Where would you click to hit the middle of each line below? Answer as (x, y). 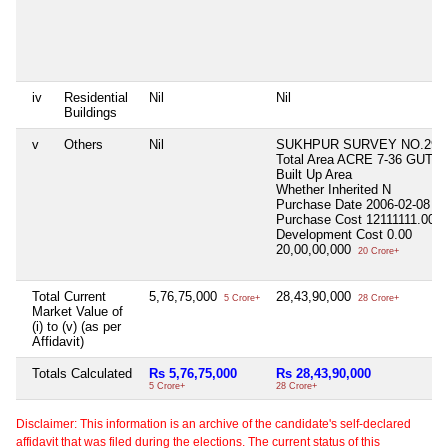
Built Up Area (314, 174)
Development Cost (329, 234)
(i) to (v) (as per (76, 326)
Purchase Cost (321, 219)
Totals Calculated (82, 373)
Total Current (69, 296)
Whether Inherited (329, 189)
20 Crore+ (377, 250)
